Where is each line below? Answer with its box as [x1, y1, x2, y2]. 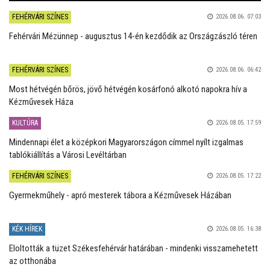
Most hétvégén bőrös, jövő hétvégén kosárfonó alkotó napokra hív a [9, 83, 247, 95]
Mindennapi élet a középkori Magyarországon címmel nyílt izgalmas [9, 136, 243, 148]
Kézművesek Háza [9, 96, 74, 107]
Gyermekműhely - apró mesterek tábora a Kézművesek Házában [9, 189, 231, 201]
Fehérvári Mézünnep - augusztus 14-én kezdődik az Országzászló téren [9, 30, 257, 42]
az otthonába [9, 255, 56, 266]
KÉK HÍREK [12, 224, 42, 233]
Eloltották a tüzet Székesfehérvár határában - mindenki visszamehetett [9, 242, 258, 254]
